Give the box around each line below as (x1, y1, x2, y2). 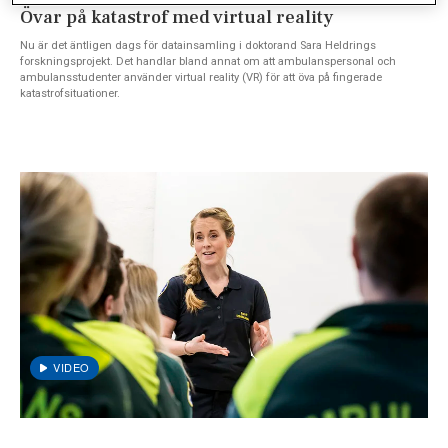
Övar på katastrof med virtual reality (20, 4, 333, 29)
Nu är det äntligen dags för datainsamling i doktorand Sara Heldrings (20, 38, 376, 52)
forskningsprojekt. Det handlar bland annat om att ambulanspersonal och (20, 54, 396, 68)
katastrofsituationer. (20, 86, 120, 100)
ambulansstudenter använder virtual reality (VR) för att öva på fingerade (20, 70, 382, 84)
